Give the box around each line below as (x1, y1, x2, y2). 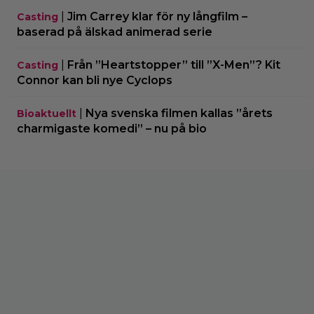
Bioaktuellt (17, 107, 76, 120)
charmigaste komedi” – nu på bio (17, 121, 207, 135)
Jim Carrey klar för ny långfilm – (67, 9, 247, 23)
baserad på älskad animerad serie (17, 25, 212, 39)
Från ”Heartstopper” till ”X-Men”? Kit (67, 57, 280, 71)
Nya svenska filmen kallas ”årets (86, 106, 273, 120)
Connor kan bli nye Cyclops (17, 73, 172, 87)
